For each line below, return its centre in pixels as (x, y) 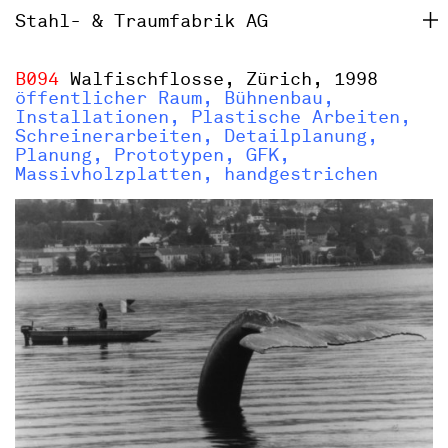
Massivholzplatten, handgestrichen (196, 174)
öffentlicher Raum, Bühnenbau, (174, 98)
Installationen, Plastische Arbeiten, (213, 117)
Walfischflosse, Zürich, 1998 (218, 79)
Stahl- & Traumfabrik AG (141, 21)
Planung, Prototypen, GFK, (152, 155)
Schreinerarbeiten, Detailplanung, (196, 136)
